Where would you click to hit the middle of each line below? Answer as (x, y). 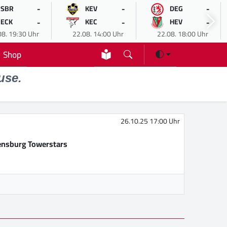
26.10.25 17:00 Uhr (150, 121)
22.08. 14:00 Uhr (98, 34)
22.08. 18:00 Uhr (182, 34)
